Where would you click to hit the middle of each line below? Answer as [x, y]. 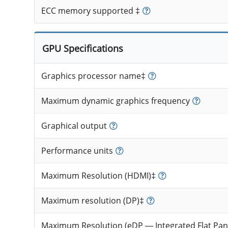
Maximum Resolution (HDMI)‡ [98, 176]
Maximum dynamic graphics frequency [115, 101]
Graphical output [74, 126]
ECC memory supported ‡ [90, 11]
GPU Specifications [82, 48]
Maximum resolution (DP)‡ [92, 201]
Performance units [77, 151]
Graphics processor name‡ [93, 76]
